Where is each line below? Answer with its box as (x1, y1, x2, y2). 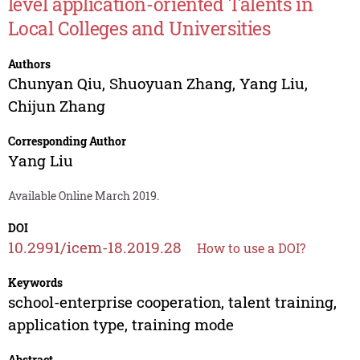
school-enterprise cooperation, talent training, (7, 292, 337, 313)
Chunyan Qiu (7, 73, 102, 94)
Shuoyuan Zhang (108, 73, 232, 94)
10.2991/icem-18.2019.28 (7, 237, 182, 258)
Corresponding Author (7, 133, 126, 149)
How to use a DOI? (196, 239, 305, 257)
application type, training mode (7, 314, 234, 335)
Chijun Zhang (7, 96, 105, 117)
